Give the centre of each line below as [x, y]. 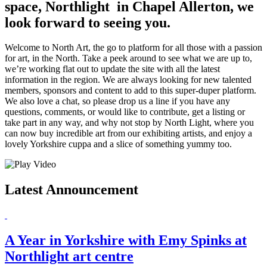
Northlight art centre [69, 257]
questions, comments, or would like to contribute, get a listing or [125, 112]
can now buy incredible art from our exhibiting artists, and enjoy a [128, 133]
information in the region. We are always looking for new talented [128, 80]
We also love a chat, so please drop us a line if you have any [117, 101]
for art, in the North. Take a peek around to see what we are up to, [128, 58]
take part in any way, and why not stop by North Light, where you [129, 123]
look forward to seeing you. [88, 22]
